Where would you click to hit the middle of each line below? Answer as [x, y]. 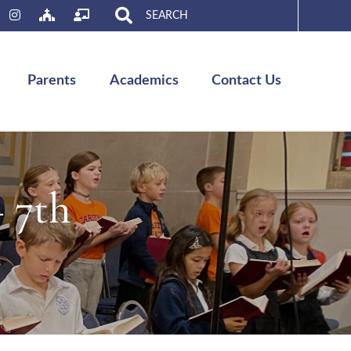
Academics [144, 80]
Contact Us [247, 80]
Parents [52, 80]
